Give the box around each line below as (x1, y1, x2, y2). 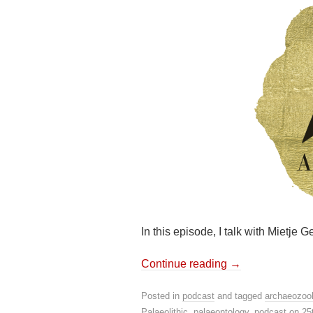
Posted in (141, 291, 182, 301)
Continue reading (141, 258, 230, 270)
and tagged (214, 291, 265, 301)
